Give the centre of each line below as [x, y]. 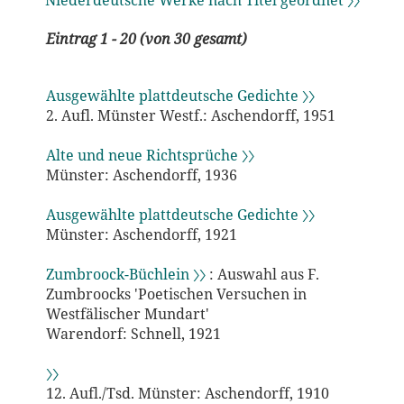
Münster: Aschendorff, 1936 [141, 174]
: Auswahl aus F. [262, 274]
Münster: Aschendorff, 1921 [141, 234]
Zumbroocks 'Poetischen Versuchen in [176, 294]
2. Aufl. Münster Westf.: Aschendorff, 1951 [190, 115]
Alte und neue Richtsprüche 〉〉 [150, 155]
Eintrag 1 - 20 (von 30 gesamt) [146, 39]
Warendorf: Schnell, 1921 [133, 333]
